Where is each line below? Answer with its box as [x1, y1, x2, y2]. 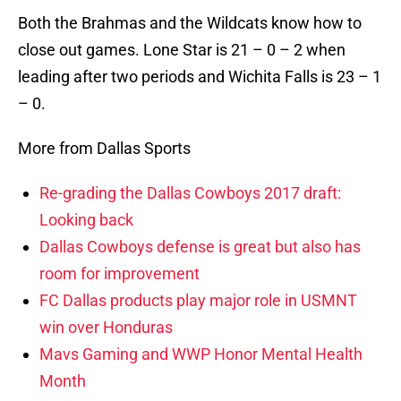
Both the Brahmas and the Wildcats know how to [18, 13, 362, 33]
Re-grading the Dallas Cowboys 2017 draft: [39, 183, 341, 203]
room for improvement [39, 264, 200, 284]
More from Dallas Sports [18, 139, 191, 158]
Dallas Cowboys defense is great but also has [39, 237, 361, 257]
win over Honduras [39, 318, 173, 337]
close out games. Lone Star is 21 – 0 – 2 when [18, 40, 346, 60]
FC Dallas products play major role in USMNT [39, 291, 357, 311]
